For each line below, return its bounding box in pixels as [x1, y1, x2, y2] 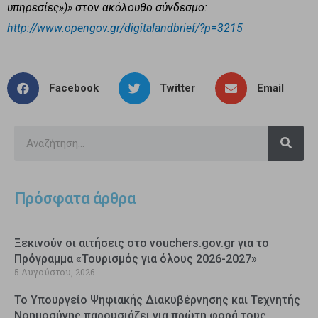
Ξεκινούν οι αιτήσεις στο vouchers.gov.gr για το [14, 236, 269, 250]
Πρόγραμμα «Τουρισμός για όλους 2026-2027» [14, 251, 257, 265]
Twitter [160, 81, 195, 94]
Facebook [48, 81, 99, 94]
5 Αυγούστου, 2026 [14, 265, 94, 278]
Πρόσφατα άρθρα [14, 189, 136, 207]
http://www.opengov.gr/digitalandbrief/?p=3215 [7, 21, 243, 35]
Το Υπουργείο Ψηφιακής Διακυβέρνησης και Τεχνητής [14, 292, 300, 307]
